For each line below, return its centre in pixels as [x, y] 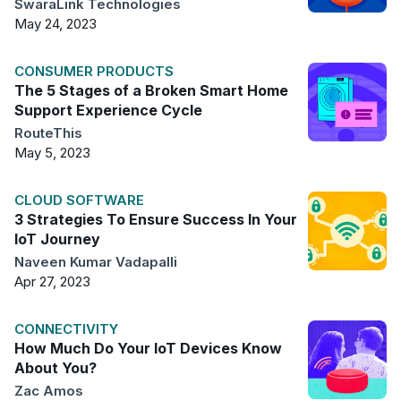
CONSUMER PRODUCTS [94, 72]
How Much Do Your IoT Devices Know [148, 349]
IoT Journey [57, 239]
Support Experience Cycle [108, 111]
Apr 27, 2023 [52, 282]
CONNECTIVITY [66, 329]
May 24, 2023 [55, 24]
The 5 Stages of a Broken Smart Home [151, 91]
